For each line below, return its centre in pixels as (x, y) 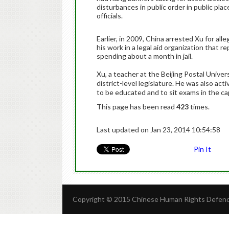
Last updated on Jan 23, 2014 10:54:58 (158, 130)
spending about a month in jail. (145, 56)
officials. (110, 16)
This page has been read (136, 107)
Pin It (202, 149)
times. (199, 107)
